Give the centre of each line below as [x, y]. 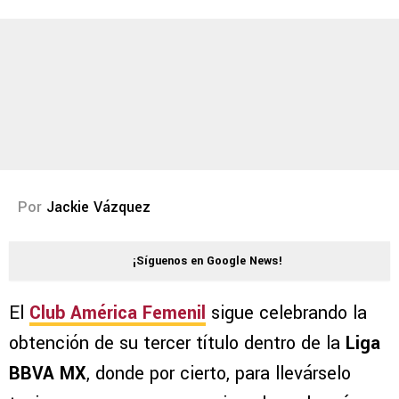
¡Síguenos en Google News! [208, 261]
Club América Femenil [118, 313]
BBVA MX [48, 374]
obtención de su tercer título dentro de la [177, 344]
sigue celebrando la [286, 313]
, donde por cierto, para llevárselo [219, 374]
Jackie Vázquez [98, 208]
